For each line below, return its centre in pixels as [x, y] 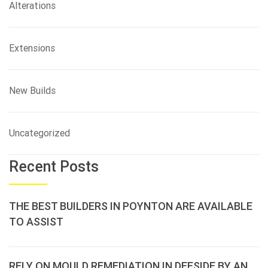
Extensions [32, 48]
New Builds [32, 91]
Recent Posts [54, 167]
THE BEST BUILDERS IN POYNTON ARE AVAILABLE [131, 206]
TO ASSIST [36, 222]
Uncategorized [39, 133]
